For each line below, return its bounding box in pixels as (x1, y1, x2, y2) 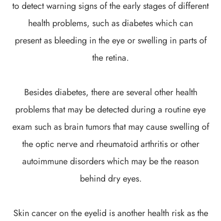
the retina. (92, 51, 129, 64)
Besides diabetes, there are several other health (24, 85, 197, 99)
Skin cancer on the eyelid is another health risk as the (13, 206, 208, 220)
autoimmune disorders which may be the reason (22, 154, 199, 168)
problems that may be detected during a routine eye (15, 103, 206, 116)
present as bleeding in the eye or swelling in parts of (14, 34, 207, 47)
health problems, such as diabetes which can (28, 16, 193, 30)
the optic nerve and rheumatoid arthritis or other (22, 137, 199, 150)
